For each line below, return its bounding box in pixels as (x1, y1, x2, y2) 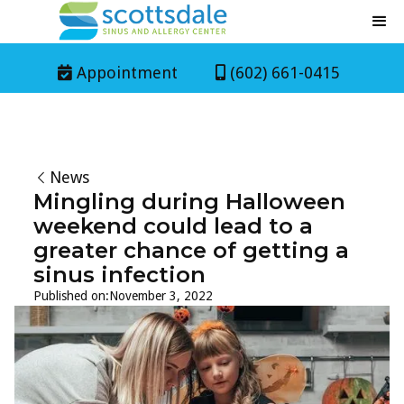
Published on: (32, 289, 109, 303)
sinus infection (32, 262, 206, 288)
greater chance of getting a (32, 237, 349, 263)
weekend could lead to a (32, 213, 313, 239)
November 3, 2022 (108, 289, 213, 303)
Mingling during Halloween (32, 188, 345, 215)
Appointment (76, 63, 178, 82)
